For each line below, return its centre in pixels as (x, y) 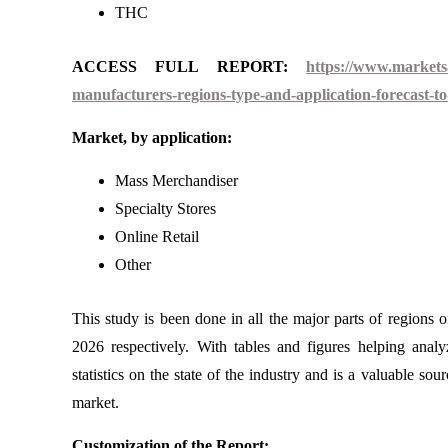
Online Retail (156, 237)
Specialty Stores (165, 209)
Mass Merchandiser (176, 181)
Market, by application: (152, 138)
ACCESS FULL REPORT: (189, 67)
